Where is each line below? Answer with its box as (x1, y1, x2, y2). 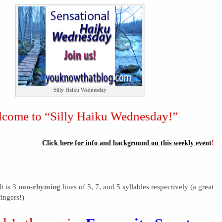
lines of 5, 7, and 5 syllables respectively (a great (60, 182, 214, 191)
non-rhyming (18, 182, 60, 191)
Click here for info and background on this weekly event (42, 139, 212, 147)
